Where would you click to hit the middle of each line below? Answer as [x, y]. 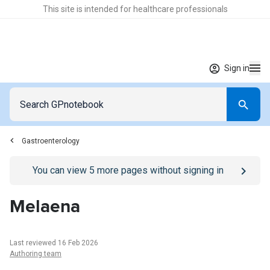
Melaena [45, 206]
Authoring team [36, 254]
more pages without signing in [159, 170]
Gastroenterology [51, 141]
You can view [61, 170]
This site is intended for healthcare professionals [135, 9]
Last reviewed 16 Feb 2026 [54, 243]
